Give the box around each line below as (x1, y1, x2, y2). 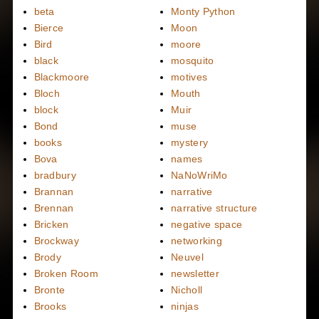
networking (171, 235, 223, 247)
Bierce (33, 22, 64, 34)
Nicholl (171, 284, 203, 296)
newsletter (171, 268, 220, 280)
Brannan (33, 186, 74, 198)
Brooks (33, 300, 67, 313)
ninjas (171, 300, 199, 313)
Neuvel (171, 251, 204, 263)
